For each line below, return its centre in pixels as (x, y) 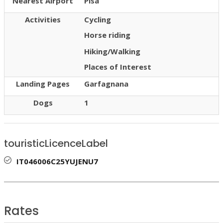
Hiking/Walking (112, 52)
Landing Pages (43, 84)
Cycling (98, 20)
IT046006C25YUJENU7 (57, 161)
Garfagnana (106, 84)
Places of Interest (118, 66)
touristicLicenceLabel (56, 143)
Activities (43, 20)
